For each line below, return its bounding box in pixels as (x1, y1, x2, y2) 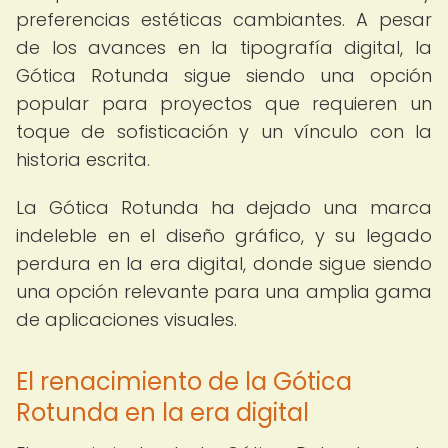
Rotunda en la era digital (16, 396, 309, 429)
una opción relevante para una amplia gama (16, 279, 432, 304)
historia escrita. (16, 147, 150, 172)
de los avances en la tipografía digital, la (16, 35, 432, 60)
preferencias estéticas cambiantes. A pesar (16, 7, 432, 32)
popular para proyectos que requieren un (16, 91, 432, 116)
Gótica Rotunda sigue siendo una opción (16, 63, 432, 88)
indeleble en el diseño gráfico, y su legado (16, 223, 432, 248)
